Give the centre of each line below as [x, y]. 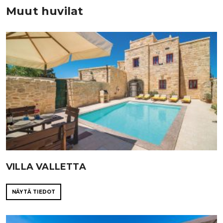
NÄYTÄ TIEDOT [34, 192]
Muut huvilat [45, 11]
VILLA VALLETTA [46, 167]
